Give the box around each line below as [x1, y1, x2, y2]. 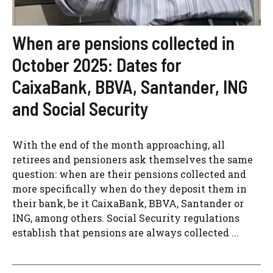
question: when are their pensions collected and [12, 168, 246, 180]
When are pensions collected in [12, 32, 235, 54]
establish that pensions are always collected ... [12, 226, 239, 239]
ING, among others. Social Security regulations [12, 211, 239, 224]
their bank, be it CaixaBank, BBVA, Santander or [12, 197, 244, 210]
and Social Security [12, 97, 148, 119]
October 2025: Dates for [12, 54, 182, 76]
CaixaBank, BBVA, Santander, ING [12, 76, 247, 97]
